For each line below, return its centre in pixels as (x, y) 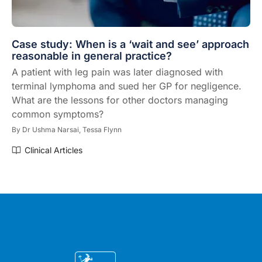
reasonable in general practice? (92, 56)
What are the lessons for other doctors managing (120, 100)
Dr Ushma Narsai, (52, 129)
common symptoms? (58, 114)
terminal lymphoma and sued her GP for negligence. (127, 86)
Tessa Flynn (102, 129)
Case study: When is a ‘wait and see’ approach (130, 44)
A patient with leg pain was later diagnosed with (117, 72)
